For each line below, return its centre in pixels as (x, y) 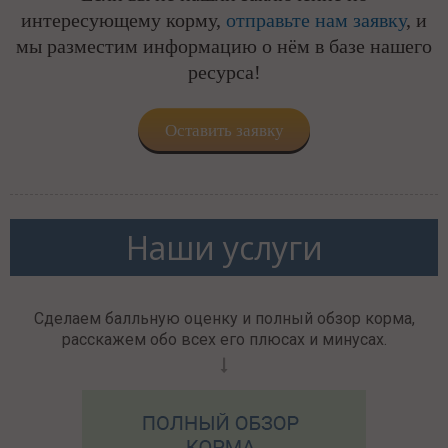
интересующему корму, (123, 20)
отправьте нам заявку (316, 20)
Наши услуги (224, 248)
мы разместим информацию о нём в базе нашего (224, 46)
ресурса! (224, 72)
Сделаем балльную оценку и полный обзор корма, (224, 319)
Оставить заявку (224, 131)
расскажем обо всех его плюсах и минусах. (224, 340)
